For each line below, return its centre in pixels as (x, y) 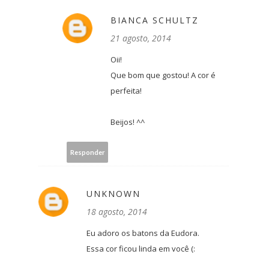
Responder (87, 152)
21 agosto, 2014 (141, 38)
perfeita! (126, 91)
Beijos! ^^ (128, 122)
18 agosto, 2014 (117, 212)
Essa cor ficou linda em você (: (141, 249)
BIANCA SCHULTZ (155, 20)
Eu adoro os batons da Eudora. (143, 233)
